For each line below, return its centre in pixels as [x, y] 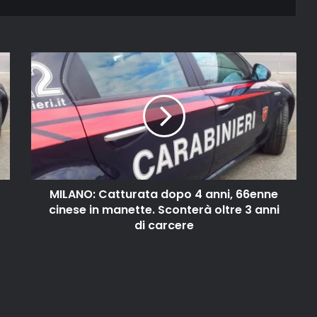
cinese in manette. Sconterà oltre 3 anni [164, 210]
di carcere [164, 225]
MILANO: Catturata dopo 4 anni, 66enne [164, 194]
